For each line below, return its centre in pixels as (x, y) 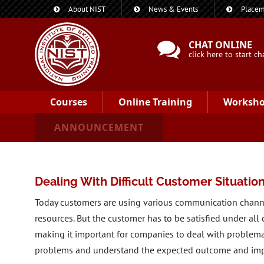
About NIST (87, 9)
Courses (69, 102)
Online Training (155, 102)
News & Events (173, 9)
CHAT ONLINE (221, 45)
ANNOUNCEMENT (99, 127)
